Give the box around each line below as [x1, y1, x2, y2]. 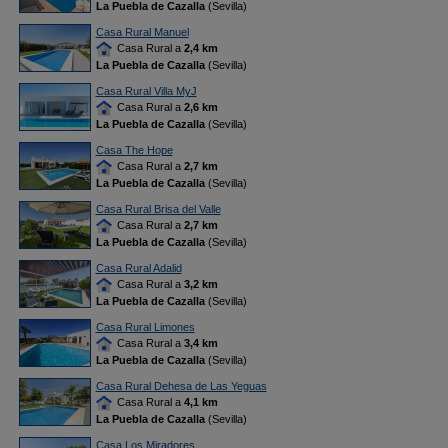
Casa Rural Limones [95, 321, 195, 333]
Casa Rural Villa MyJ [95, 85, 197, 97]
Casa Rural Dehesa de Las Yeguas [95, 380, 267, 392]
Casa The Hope [95, 144, 173, 156]
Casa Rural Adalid [95, 262, 182, 274]
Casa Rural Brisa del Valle [95, 203, 221, 215]
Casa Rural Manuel [95, 26, 189, 38]
